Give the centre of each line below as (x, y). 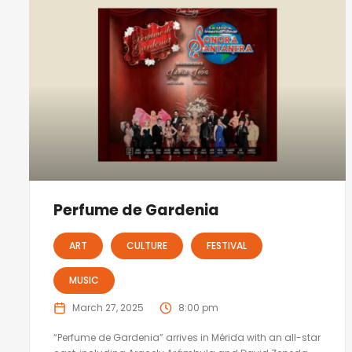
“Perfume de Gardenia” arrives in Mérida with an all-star (187, 338)
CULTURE (147, 246)
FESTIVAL (227, 246)
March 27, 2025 (108, 308)
